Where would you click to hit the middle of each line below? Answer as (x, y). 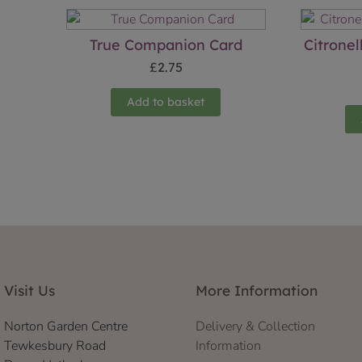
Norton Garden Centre (66, 327)
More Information (256, 291)
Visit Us (29, 291)
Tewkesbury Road (55, 346)
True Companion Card (166, 45)
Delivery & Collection (255, 327)
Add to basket (166, 102)
